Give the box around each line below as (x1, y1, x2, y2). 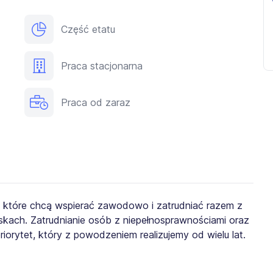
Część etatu (61, 23, 115, 35)
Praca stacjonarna (61, 60, 143, 72)
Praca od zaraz (61, 96, 130, 108)
